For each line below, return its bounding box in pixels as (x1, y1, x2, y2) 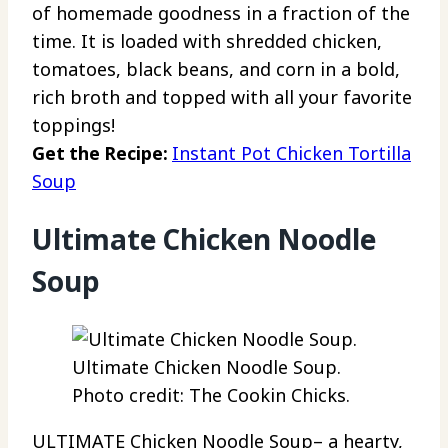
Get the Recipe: (32, 140, 172, 165)
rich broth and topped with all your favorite (32, 84, 412, 109)
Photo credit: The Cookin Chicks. (72, 383, 350, 408)
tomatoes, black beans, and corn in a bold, (32, 56, 400, 81)
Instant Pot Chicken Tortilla (172, 140, 411, 165)
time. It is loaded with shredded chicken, (32, 28, 382, 53)
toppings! (32, 112, 115, 137)
